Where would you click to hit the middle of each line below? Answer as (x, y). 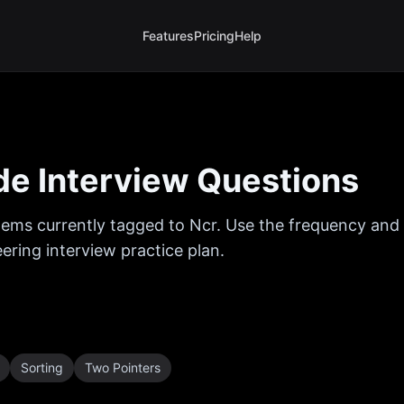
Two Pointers (123, 367)
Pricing (214, 36)
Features (168, 36)
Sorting (42, 367)
